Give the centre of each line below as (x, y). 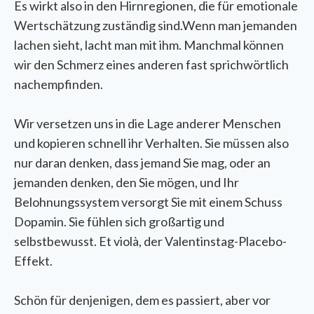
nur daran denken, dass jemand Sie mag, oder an (142, 162)
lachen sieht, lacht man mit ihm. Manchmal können (149, 45)
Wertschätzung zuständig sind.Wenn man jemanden (156, 25)
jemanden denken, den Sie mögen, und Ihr (127, 182)
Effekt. (33, 260)
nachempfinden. (59, 84)
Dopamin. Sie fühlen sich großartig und (119, 221)
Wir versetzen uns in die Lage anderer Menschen (148, 123)
